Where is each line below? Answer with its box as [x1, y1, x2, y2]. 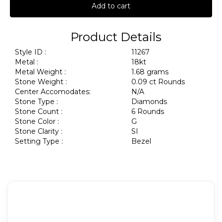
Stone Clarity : [15, 127, 62, 136]
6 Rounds [131, 107, 166, 116]
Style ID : [15, 48, 46, 56]
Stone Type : [15, 97, 58, 106]
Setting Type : [15, 137, 63, 146]
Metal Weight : [15, 67, 66, 76]
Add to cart [92, 1, 130, 10]
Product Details [70, 30, 162, 44]
